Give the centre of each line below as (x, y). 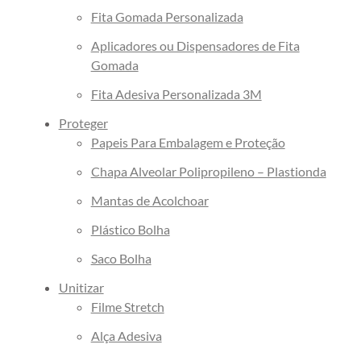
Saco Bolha (121, 259)
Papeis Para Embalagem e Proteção (188, 143)
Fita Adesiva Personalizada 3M (176, 94)
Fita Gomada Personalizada (167, 17)
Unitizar (81, 288)
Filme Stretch (127, 307)
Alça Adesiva (126, 336)
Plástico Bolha (130, 230)
